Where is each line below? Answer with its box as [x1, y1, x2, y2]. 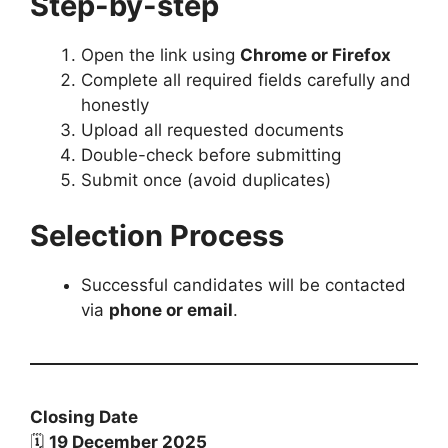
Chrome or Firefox [240, 45, 391, 66]
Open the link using [81, 45, 240, 66]
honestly [81, 95, 149, 116]
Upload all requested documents [81, 120, 344, 141]
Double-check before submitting [81, 145, 341, 166]
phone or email [109, 299, 233, 320]
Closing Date [30, 406, 138, 427]
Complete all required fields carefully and [81, 70, 411, 91]
